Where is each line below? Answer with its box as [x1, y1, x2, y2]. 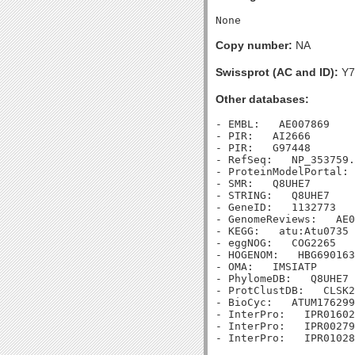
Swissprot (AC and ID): [216, 66, 338, 78]
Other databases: [216, 93, 309, 105]
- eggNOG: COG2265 [216, 237, 336, 249]
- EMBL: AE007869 [216, 118, 330, 130]
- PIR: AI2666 [216, 130, 311, 142]
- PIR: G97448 [216, 142, 311, 154]
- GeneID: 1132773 [216, 201, 336, 213]
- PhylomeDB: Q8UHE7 [216, 273, 349, 284]
